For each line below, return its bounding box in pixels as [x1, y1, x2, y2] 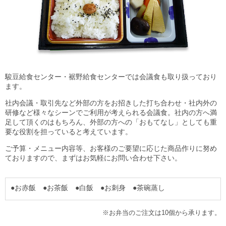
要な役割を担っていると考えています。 [5, 127, 132, 136]
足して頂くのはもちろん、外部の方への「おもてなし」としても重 [5, 118, 217, 126]
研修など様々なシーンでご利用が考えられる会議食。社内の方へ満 [5, 108, 217, 117]
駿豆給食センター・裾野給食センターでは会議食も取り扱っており [5, 72, 217, 81]
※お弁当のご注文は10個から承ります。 [102, 208, 221, 216]
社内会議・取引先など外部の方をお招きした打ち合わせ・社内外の [5, 98, 217, 107]
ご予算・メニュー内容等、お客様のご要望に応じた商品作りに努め [5, 144, 217, 152]
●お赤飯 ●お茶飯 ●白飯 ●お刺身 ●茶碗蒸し [11, 183, 165, 192]
